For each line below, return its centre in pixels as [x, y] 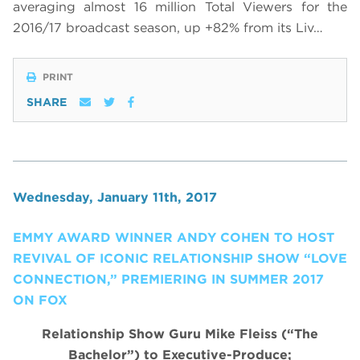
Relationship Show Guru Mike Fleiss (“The [180, 334]
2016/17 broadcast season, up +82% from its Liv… [168, 28]
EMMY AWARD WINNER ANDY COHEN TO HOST [174, 238]
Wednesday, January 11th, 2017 [115, 198]
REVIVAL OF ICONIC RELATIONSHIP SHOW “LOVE [180, 259]
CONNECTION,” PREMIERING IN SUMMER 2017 [168, 280]
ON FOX [40, 301]
